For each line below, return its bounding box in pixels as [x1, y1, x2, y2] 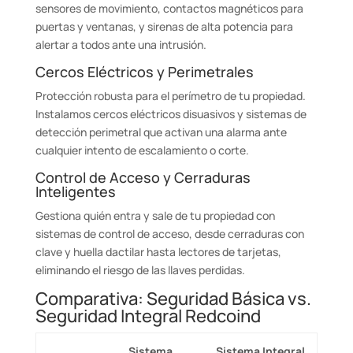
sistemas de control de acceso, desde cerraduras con [35, 226, 304, 241]
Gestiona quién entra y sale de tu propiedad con [35, 208, 275, 223]
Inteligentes [35, 182, 116, 201]
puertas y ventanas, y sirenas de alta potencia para [35, 19, 293, 34]
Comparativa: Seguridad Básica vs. [35, 287, 311, 310]
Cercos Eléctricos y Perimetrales [35, 62, 254, 81]
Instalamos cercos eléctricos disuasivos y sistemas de [35, 106, 307, 121]
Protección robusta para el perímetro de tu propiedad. [35, 88, 306, 103]
